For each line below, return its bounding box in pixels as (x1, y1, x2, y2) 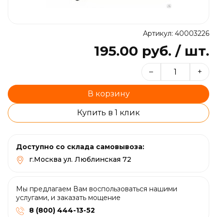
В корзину (87, 89, 130, 98)
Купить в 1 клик (77, 108, 140, 117)
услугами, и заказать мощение (16, 193, 121, 202)
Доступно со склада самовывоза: (16, 142, 144, 151)
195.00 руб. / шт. (94, 43, 209, 59)
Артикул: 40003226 (143, 29, 209, 38)
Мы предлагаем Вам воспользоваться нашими (16, 184, 177, 193)
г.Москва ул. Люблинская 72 (29, 155, 131, 164)
